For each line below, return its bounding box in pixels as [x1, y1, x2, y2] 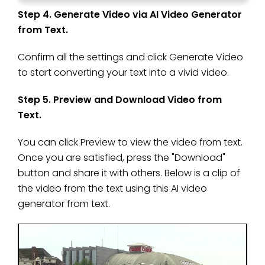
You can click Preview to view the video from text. [18, 135, 243, 150]
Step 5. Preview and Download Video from [18, 93, 222, 107]
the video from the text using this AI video [18, 182, 207, 196]
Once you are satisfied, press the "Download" [18, 151, 225, 165]
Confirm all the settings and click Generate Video [18, 50, 243, 64]
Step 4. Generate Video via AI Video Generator [18, 8, 242, 22]
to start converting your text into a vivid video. [18, 66, 229, 80]
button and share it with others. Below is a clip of [18, 166, 240, 180]
